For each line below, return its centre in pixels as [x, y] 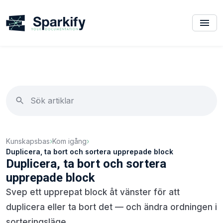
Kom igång [69, 141]
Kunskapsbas [28, 141]
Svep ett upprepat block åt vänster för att [93, 192]
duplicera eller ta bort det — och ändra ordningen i [111, 207]
